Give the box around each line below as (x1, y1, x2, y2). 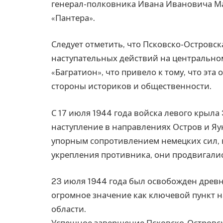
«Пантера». (51, 12, 95, 23)
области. (51, 204, 86, 215)
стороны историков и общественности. (51, 81, 212, 92)
